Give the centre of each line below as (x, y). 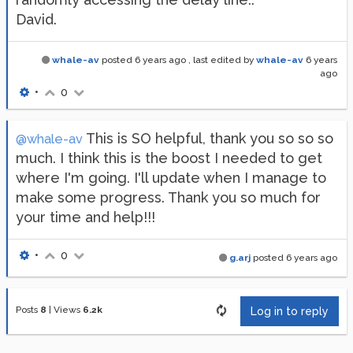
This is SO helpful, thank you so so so (208, 138)
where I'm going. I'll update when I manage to (171, 178)
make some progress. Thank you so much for (168, 197)
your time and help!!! (85, 217)
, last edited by (222, 60)
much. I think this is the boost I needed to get (169, 158)
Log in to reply (290, 311)
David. (36, 19)
